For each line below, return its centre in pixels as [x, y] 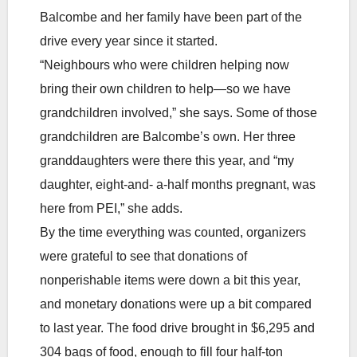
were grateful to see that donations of [143, 257]
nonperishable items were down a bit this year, [170, 280]
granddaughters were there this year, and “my [167, 161]
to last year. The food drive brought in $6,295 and [177, 328]
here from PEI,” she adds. [111, 209]
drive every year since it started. [129, 41]
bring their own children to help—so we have [165, 89]
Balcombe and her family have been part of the [171, 18]
